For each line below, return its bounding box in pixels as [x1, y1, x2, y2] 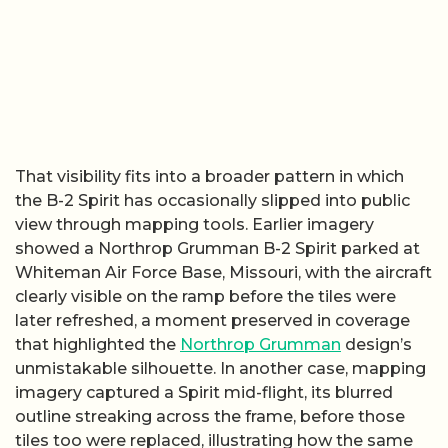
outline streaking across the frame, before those [15, 406, 405, 426]
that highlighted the [15, 334, 180, 354]
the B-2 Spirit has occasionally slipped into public [15, 190, 410, 210]
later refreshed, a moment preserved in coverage [15, 310, 410, 330]
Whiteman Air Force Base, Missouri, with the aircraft [15, 262, 432, 282]
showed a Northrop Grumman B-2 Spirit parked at [15, 238, 420, 258]
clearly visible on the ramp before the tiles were [15, 286, 396, 306]
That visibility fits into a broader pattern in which [15, 166, 404, 186]
